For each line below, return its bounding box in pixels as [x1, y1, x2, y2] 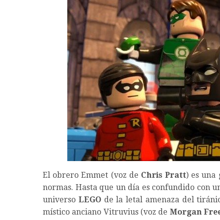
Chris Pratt [140, 170, 187, 180]
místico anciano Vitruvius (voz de [43, 207, 170, 217]
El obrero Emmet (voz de [43, 170, 141, 180]
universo [43, 195, 79, 205]
